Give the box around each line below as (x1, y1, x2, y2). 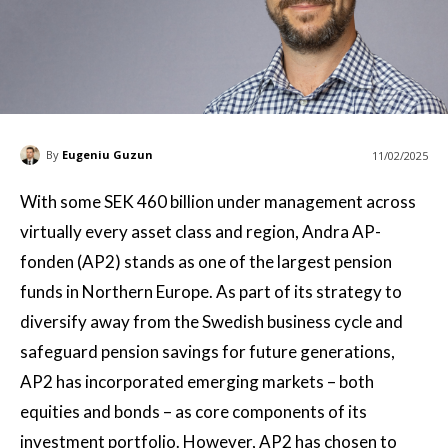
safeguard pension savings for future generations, (20, 340, 395, 362)
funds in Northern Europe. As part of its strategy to (20, 280, 402, 302)
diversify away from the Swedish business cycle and (20, 310, 403, 332)
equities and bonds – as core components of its (20, 400, 367, 422)
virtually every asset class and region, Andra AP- (20, 220, 381, 242)
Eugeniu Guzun (62, 146, 153, 162)
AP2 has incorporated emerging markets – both (20, 370, 374, 392)
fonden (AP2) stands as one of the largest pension (20, 250, 392, 272)
